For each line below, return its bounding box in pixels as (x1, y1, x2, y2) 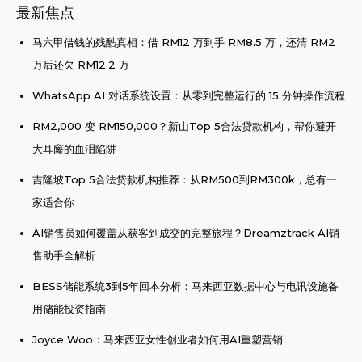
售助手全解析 (32, 248, 95, 262)
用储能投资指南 (32, 301, 106, 315)
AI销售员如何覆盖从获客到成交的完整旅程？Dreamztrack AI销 (32, 225, 339, 239)
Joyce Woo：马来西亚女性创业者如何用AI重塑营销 (32, 332, 283, 346)
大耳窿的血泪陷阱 (32, 141, 116, 155)
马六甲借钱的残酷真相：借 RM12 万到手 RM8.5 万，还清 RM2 (32, 35, 335, 48)
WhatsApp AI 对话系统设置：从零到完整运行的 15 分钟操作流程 (32, 88, 345, 102)
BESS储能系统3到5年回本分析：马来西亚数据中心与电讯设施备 (32, 279, 339, 293)
